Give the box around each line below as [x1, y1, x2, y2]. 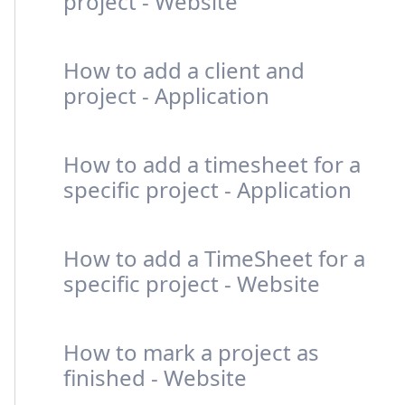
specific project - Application [63, 174, 352, 204]
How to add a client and [63, 55, 305, 85]
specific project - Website [63, 268, 320, 298]
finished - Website [63, 363, 247, 392]
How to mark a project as [63, 337, 319, 367]
